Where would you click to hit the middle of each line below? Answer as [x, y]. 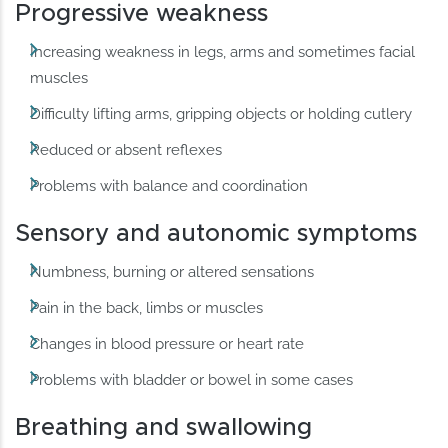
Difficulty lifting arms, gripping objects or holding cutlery [221, 113]
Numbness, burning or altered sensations [172, 271]
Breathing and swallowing [164, 428]
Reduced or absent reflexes [126, 149]
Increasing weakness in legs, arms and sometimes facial [223, 51]
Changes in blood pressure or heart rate [167, 344]
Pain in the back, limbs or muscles [147, 308]
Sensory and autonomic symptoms [216, 233]
